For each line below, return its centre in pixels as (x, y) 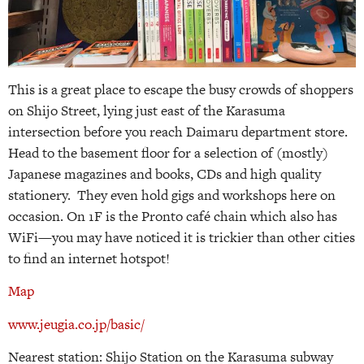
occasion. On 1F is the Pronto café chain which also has (173, 216)
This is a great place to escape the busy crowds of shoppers (181, 89)
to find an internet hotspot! (89, 258)
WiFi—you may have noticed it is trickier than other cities (182, 237)
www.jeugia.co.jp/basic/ (76, 324)
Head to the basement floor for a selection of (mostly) (168, 153)
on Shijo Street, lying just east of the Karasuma (147, 110)
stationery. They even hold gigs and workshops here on (172, 195)
